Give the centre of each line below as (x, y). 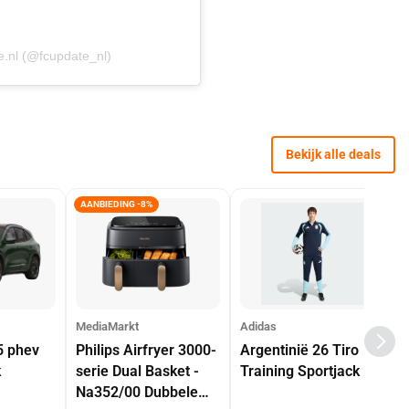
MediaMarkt (107, 326)
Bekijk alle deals (333, 154)
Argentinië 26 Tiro (299, 350)
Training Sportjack (300, 371)
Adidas (258, 326)
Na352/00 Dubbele (137, 392)
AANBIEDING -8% (116, 204)
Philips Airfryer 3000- (146, 350)
